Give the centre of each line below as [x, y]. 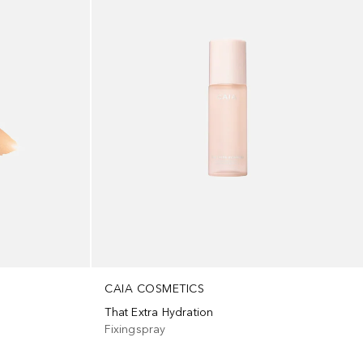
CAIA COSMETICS [155, 288]
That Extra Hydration [159, 312]
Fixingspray [135, 329]
